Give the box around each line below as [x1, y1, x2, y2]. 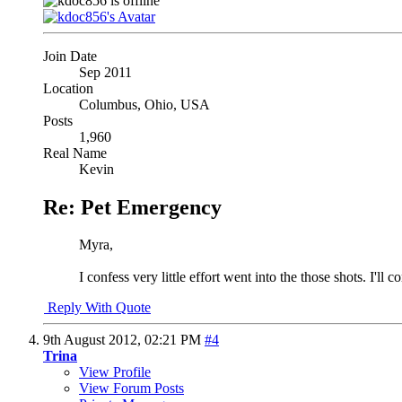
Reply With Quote [44, 300, 151, 316]
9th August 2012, [43, 332, 144, 348]
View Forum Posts [79, 380, 184, 397]
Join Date [43, 48, 97, 64]
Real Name [43, 144, 107, 161]
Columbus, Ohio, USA [79, 96, 210, 112]
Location [43, 80, 93, 96]
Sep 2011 [79, 64, 132, 80]
